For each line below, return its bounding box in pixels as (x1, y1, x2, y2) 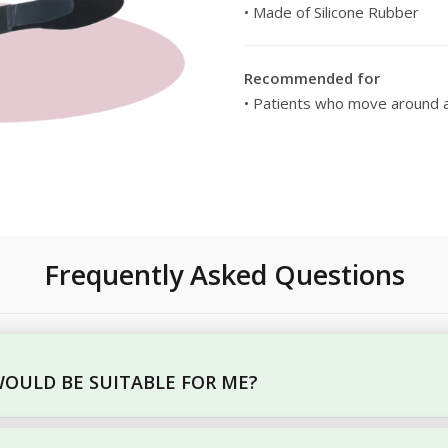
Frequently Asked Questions (43, 256, 405, 293)
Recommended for (244, 68, 380, 88)
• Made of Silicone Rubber (244, 2, 419, 22)
